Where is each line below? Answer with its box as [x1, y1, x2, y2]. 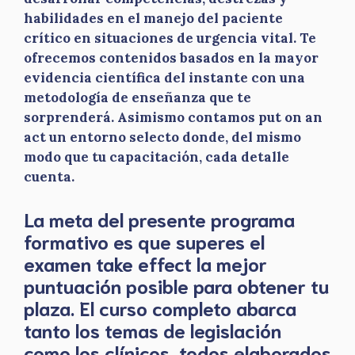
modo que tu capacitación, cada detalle [24, 148, 289, 166]
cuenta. [24, 168, 74, 185]
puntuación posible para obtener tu [24, 272, 329, 298]
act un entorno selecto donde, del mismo [24, 128, 301, 146]
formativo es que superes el [24, 227, 265, 254]
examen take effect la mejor [24, 250, 267, 276]
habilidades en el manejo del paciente [24, 10, 283, 27]
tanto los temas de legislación [24, 316, 281, 342]
